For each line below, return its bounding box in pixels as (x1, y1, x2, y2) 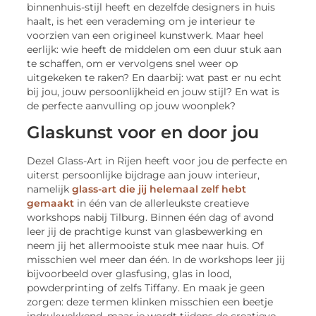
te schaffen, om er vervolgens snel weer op (27, 57, 238, 69)
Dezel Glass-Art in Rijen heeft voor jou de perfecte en (27, 154, 288, 166)
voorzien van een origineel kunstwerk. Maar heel (27, 29, 265, 41)
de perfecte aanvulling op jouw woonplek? (27, 99, 236, 111)
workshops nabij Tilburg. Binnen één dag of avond (27, 211, 274, 223)
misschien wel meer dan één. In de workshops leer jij (27, 253, 286, 265)
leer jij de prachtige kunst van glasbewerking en (27, 225, 263, 237)
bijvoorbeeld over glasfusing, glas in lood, (27, 267, 232, 279)
